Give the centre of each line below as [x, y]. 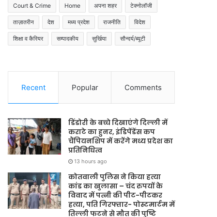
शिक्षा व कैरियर [28, 39]
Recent [33, 87]
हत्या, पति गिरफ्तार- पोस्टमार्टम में [122, 204]
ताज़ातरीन [24, 22]
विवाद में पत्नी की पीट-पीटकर [116, 195]
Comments [143, 87]
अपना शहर [106, 6]
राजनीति [112, 22]
